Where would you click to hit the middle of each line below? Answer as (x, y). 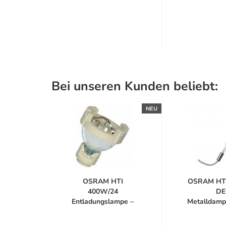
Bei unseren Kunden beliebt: (135, 86)
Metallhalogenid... (103, 212)
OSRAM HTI (103, 181)
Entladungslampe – (103, 202)
